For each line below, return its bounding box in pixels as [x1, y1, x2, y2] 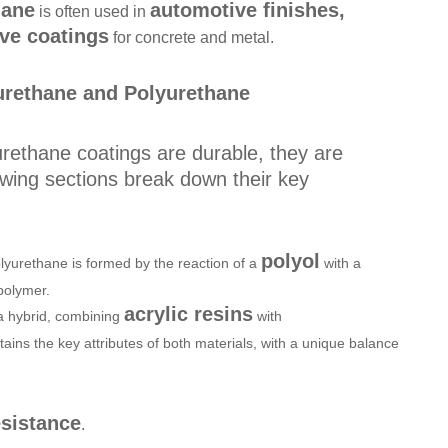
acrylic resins [124, 302, 253, 325]
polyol [261, 249, 320, 272]
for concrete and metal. [109, 28, 274, 46]
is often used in [35, 2, 150, 20]
